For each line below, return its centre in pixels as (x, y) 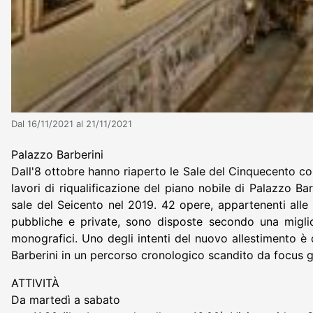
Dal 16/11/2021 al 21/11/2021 (72, 123)
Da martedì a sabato (66, 299)
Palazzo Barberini (57, 154)
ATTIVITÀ (35, 283)
